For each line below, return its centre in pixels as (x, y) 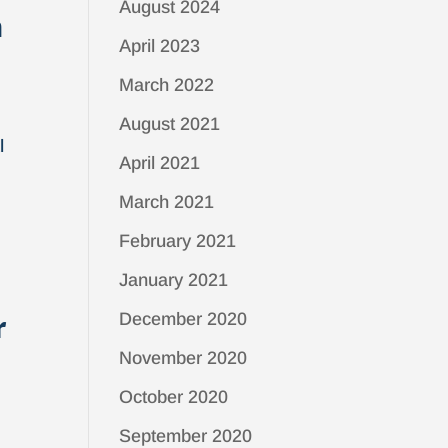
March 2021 (167, 202)
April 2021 (160, 163)
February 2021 (178, 241)
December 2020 (183, 319)
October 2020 (174, 397)
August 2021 (170, 124)
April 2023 (160, 46)
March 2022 (167, 85)
